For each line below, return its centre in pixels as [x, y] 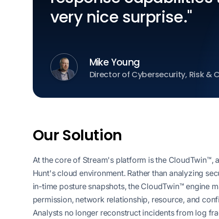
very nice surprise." [121, 17]
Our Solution [77, 135]
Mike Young [114, 63]
